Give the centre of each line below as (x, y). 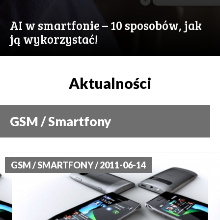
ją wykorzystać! (54, 39)
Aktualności (110, 83)
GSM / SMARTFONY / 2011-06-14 (78, 165)
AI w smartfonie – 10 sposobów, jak (106, 26)
